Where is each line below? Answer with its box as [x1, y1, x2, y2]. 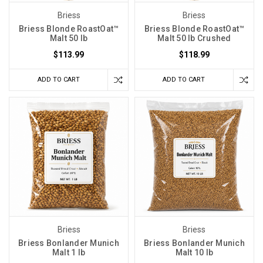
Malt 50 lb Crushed [157, 33, 231, 43]
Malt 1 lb [52, 247, 86, 257]
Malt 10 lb [175, 247, 214, 257]
